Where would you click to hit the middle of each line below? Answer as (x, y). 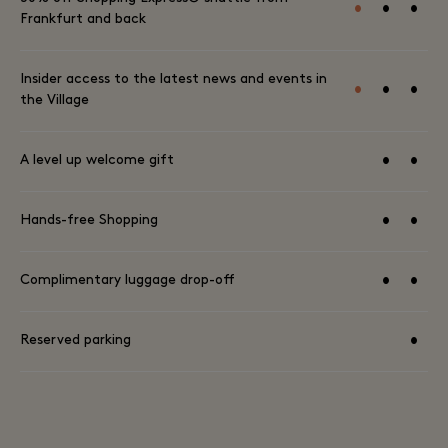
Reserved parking (75, 340)
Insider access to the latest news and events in (173, 79)
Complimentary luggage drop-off (127, 280)
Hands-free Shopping (89, 220)
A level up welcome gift (97, 160)
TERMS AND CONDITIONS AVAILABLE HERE (119, 417)
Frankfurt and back (83, 19)
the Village (54, 100)
